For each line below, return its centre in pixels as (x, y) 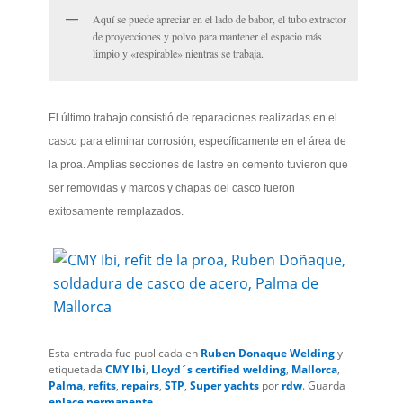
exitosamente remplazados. (116, 212)
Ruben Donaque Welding (268, 354)
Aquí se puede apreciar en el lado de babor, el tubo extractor (220, 19)
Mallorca (315, 370)
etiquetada (77, 370)
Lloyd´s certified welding (219, 370)
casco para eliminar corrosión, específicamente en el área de (198, 142)
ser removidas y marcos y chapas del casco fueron (172, 188)
